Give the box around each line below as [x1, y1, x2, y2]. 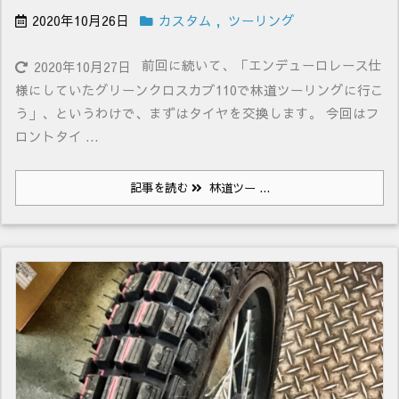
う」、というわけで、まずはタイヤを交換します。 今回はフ [15, 104, 379, 123]
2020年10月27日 [34, 58, 131, 77]
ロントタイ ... [15, 127, 99, 146]
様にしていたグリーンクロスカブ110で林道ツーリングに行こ [15, 81, 384, 100]
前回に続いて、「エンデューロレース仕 [142, 56, 382, 75]
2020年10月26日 [32, 12, 129, 30]
